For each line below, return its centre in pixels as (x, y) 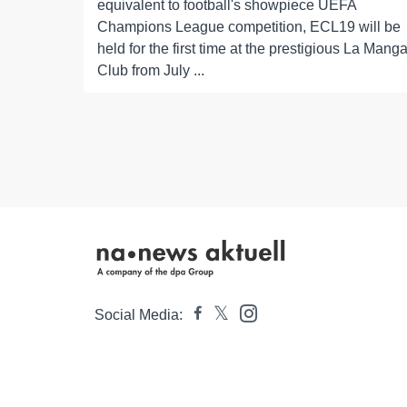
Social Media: (139, 315)
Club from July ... (151, 71)
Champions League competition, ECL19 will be (249, 27)
